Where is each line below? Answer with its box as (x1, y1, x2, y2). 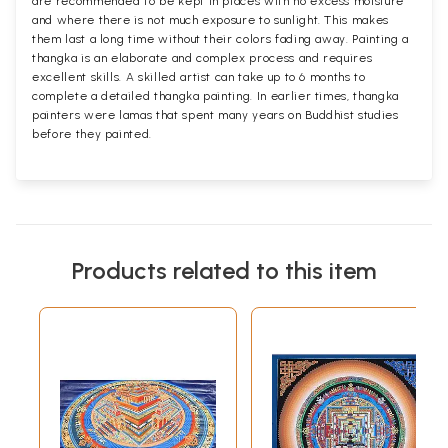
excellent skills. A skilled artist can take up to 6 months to (32, 70, 366, 85)
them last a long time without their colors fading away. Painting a (32, 32, 409, 47)
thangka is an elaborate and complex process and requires (32, 51, 373, 66)
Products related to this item (72, 256, 376, 286)
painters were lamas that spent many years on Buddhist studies (32, 108, 399, 123)
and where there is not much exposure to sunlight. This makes (32, 13, 389, 28)
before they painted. (32, 127, 153, 142)
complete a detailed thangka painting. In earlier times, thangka (32, 89, 399, 104)
